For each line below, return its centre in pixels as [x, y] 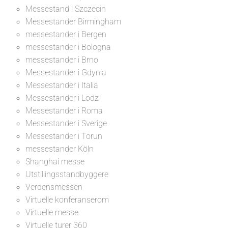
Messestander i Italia [62, 85]
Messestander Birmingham [73, 21]
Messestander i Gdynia [66, 72]
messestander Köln [60, 149]
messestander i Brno [62, 60]
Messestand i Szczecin [66, 9]
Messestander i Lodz [62, 98]
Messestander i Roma [64, 110]
